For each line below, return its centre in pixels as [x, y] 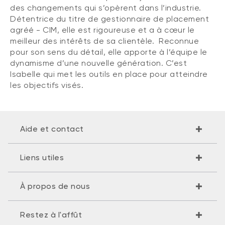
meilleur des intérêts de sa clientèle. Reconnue [104, 41]
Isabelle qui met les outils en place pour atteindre [109, 74]
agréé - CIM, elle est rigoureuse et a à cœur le [102, 30]
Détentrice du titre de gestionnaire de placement [109, 19]
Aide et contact [52, 129]
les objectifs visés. [47, 85]
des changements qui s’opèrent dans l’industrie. [106, 8]
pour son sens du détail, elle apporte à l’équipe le [109, 52]
